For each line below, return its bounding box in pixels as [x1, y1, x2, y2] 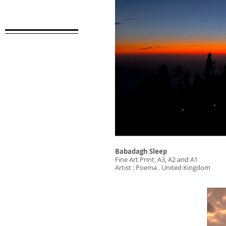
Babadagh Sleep [115, 147, 167, 156]
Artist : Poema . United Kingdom [115, 163, 210, 172]
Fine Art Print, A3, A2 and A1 [115, 155, 198, 164]
